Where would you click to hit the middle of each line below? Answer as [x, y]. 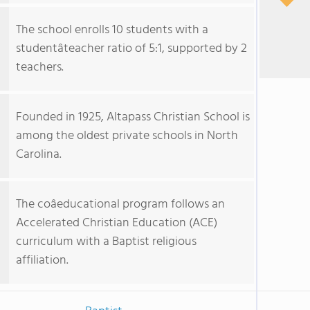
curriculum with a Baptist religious [106, 242]
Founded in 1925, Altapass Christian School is [133, 117]
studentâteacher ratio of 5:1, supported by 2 [131, 49]
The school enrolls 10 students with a [112, 30]
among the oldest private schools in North [127, 136]
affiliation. [42, 261]
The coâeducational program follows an [120, 204]
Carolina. [39, 155]
